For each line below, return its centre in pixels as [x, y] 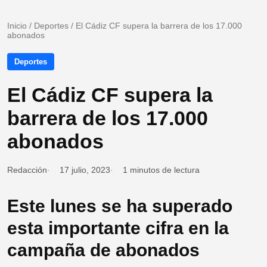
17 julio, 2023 [85, 170]
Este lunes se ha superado [120, 206]
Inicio [17, 26]
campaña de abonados [103, 250]
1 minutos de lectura [161, 170]
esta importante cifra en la [118, 228]
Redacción [27, 170]
